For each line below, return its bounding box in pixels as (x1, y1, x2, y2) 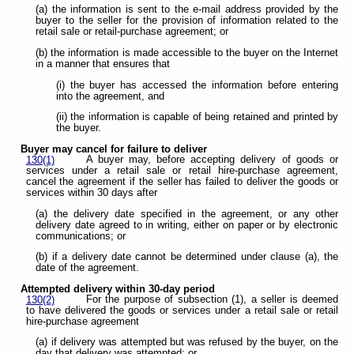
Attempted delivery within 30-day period (21, 283, 216, 295)
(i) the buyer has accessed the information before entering (55, 79, 338, 91)
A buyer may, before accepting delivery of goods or (85, 153, 338, 165)
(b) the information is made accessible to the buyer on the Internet (36, 47, 338, 59)
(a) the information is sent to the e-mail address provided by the (36, 4, 338, 16)
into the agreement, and (55, 90, 164, 102)
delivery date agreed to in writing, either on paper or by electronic (36, 219, 338, 231)
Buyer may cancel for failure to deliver (21, 144, 208, 156)
